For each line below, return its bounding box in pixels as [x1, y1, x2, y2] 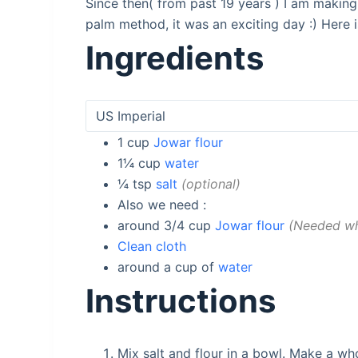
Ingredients [86, 38, 265, 78]
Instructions [86, 281, 276, 321]
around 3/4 [117, 217, 189, 234]
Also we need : [117, 197, 207, 213]
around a [117, 259, 176, 276]
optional [186, 176, 237, 193]
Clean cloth [117, 238, 187, 255]
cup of [175, 259, 215, 276]
